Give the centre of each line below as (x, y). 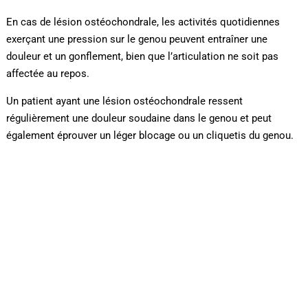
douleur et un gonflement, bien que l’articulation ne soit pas (142, 57)
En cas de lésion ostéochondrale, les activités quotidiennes (143, 22)
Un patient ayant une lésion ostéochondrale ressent (124, 101)
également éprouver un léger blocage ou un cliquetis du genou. (150, 136)
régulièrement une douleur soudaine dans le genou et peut (139, 119)
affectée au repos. (47, 74)
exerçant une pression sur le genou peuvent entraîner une (136, 40)
